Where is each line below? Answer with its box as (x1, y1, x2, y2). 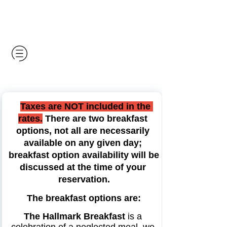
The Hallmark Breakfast (23, 211, 125, 222)
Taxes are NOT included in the (20, 101, 150, 112)
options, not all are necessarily (16, 126, 149, 136)
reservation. (58, 174, 110, 185)
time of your (93, 162, 146, 173)
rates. (18, 113, 43, 124)
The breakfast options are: (27, 193, 141, 204)
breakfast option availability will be (8, 150, 159, 161)
